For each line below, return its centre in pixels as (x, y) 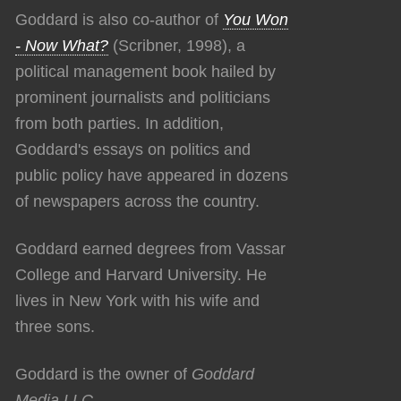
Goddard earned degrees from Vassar (150, 248)
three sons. (55, 326)
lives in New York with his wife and (137, 300)
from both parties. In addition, (119, 123)
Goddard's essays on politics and (133, 149)
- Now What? (62, 45)
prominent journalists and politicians (143, 97)
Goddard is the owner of (103, 374)
